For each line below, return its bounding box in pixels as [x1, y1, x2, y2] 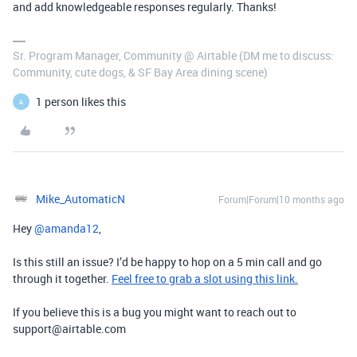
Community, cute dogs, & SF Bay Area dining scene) [13, 65, 268, 80]
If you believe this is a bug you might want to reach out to [13, 304, 296, 320]
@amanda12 [34, 221, 99, 236]
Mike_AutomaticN [36, 191, 125, 206]
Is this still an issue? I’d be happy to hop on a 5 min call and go [13, 254, 322, 269]
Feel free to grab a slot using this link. [112, 271, 298, 286]
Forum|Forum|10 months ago [218, 193, 344, 206]
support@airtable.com [13, 321, 126, 336]
